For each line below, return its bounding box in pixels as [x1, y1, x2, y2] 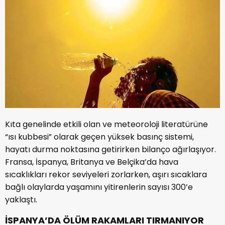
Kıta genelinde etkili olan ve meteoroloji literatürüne [5, 118, 208, 130]
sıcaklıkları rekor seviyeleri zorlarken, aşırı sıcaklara [5, 168, 207, 180]
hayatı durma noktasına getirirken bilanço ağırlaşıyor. [5, 143, 216, 155]
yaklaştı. [5, 193, 37, 205]
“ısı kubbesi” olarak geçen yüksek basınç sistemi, [5, 131, 194, 143]
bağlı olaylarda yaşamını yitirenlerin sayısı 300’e [5, 181, 193, 193]
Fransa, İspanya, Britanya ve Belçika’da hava [5, 156, 178, 168]
